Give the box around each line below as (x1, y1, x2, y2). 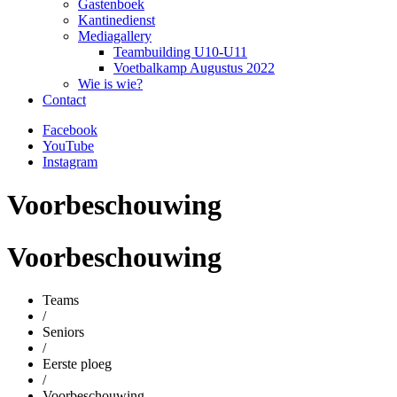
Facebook (43, 122, 97, 138)
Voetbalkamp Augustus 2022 (113, 60, 275, 76)
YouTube (43, 138, 94, 154)
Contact (43, 92, 86, 108)
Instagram (43, 154, 97, 170)
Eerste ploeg (43, 356, 112, 372)
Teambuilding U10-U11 (113, 44, 247, 60)
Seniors (43, 324, 84, 340)
